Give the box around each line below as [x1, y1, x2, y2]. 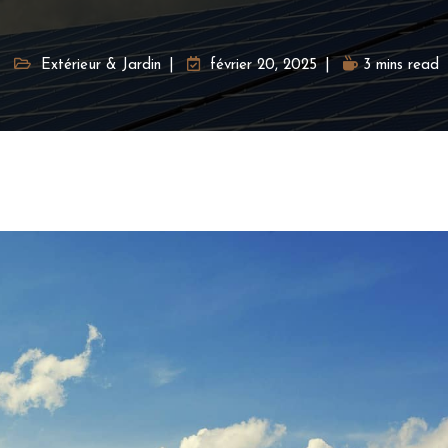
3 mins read [363, 58, 439, 73]
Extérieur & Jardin [41, 58, 161, 73]
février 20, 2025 [210, 58, 317, 73]
